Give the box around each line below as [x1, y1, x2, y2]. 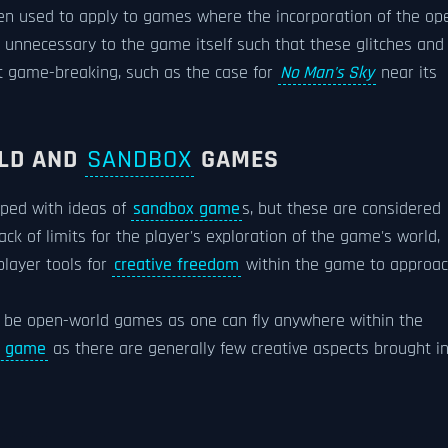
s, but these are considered [242, 198, 441, 220]
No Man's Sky [280, 62, 374, 84]
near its [376, 62, 437, 84]
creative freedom [114, 254, 239, 276]
